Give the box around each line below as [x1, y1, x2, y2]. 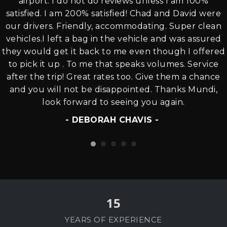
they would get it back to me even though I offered [2, 47, 225, 57]
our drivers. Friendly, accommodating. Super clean [5, 21, 222, 31]
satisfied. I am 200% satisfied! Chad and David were [6, 9, 221, 19]
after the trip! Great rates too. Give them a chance [7, 72, 220, 82]
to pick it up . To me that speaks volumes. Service [8, 59, 219, 69]
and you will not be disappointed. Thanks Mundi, [9, 85, 218, 95]
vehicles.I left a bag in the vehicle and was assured [6, 34, 221, 44]
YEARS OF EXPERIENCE [65, 215, 162, 225]
